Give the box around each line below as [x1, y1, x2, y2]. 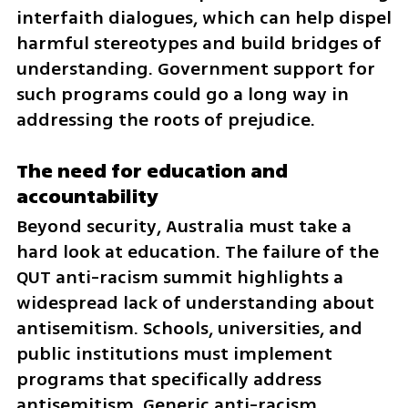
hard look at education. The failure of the [15, 239, 379, 266]
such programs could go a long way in [15, 80, 349, 107]
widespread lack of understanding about [15, 290, 374, 317]
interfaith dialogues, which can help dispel [15, 4, 392, 31]
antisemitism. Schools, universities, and [15, 315, 362, 342]
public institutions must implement [15, 341, 332, 368]
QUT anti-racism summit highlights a [15, 264, 343, 291]
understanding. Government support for [15, 55, 375, 82]
